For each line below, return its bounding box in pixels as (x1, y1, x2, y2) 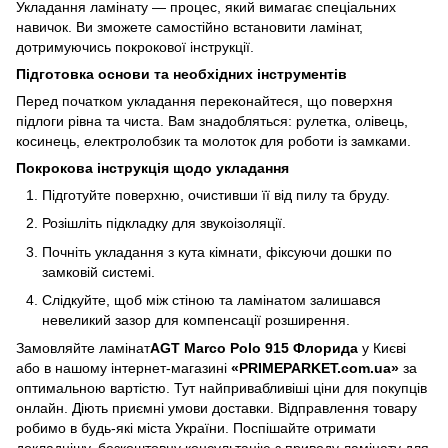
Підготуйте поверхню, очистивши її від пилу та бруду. (42, 186, 390, 203)
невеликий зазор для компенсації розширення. (42, 312, 350, 329)
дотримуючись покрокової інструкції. (16, 38, 254, 55)
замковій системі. (42, 263, 155, 280)
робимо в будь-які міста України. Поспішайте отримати (16, 420, 376, 437)
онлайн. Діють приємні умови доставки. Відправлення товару (16, 400, 417, 417)
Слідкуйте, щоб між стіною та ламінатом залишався (42, 292, 381, 309)
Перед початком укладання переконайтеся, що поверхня (16, 92, 393, 109)
